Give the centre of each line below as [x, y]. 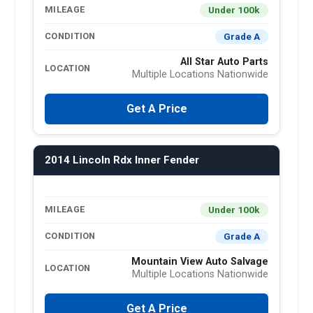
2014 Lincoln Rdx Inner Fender [122, 160]
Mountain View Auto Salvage [200, 261]
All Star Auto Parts [224, 61]
